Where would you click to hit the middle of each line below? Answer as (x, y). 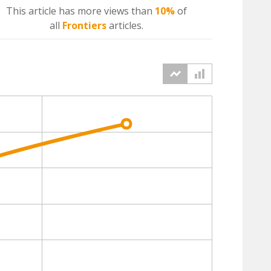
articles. (125, 25)
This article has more (55, 11)
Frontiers (84, 25)
